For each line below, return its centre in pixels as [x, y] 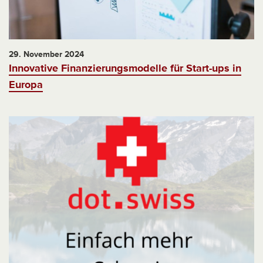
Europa [26, 84]
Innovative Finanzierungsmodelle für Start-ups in [125, 68]
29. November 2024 [46, 54]
